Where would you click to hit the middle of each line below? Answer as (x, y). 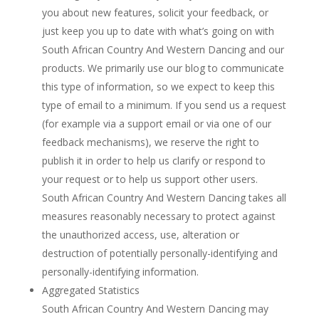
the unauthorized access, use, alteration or (140, 235)
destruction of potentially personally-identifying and (159, 253)
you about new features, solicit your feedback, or (155, 12)
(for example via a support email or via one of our (156, 124)
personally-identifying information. (120, 272)
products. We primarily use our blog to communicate (163, 68)
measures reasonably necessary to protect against (158, 216)
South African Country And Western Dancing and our (163, 49)
